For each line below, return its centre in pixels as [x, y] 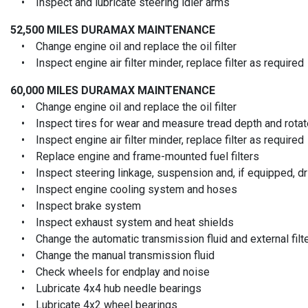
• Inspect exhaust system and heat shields [122, 222]
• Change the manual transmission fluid [112, 255]
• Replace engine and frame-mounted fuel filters [135, 156]
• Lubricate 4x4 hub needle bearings [106, 288]
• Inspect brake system [76, 206]
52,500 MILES [46, 30]
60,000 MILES [46, 90]
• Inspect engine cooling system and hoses [124, 189]
